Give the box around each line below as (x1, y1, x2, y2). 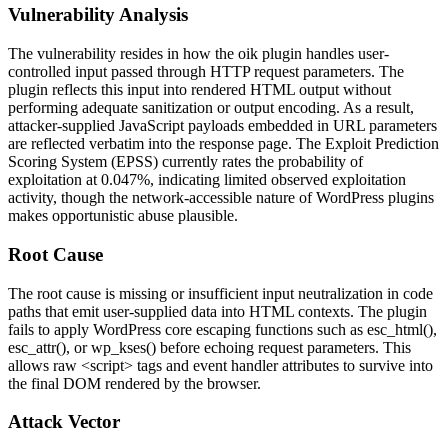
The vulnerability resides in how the (8, 45, 238, 63)
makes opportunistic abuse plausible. (8, 207, 238, 225)
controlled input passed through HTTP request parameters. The (8, 63, 404, 81)
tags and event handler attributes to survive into (133, 356, 433, 374)
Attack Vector (8, 411, 120, 433)
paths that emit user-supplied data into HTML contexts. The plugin (8, 302, 427, 320)
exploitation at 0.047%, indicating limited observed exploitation (8, 171, 406, 189)
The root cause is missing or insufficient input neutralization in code (8, 284, 433, 302)
